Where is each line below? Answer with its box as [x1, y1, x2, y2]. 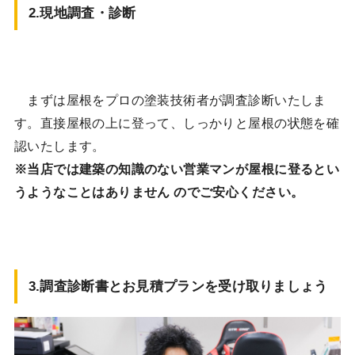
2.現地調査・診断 [28, 4, 136, 21]
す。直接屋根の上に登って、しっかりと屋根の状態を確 [13, 116, 340, 131]
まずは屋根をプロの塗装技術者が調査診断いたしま [13, 93, 326, 108]
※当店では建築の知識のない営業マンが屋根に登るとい [13, 162, 340, 177]
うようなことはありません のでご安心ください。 [13, 185, 304, 200]
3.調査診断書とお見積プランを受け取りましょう [28, 277, 328, 294]
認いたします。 [13, 139, 105, 154]
